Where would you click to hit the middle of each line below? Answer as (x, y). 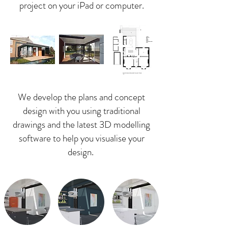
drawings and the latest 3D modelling (81, 124)
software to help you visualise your (81, 138)
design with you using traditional (81, 111)
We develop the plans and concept (81, 97)
